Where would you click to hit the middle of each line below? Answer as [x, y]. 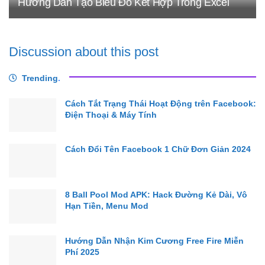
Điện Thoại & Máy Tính [111, 115]
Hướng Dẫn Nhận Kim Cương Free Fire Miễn [154, 240]
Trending [40, 78]
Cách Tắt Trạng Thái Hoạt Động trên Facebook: [161, 104]
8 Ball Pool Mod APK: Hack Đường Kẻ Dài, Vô [156, 195]
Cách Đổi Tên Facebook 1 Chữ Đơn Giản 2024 [158, 149]
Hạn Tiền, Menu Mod [107, 206]
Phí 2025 [82, 252]
